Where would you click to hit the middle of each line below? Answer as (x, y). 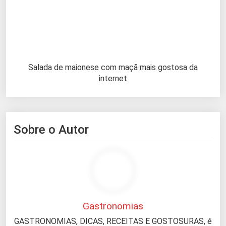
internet (113, 78)
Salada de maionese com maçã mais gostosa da (113, 67)
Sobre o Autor (51, 129)
